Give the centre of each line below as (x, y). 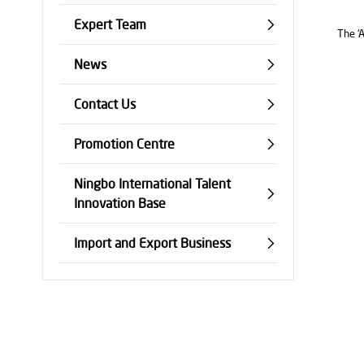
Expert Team (110, 24)
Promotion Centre (124, 144)
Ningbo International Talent (152, 184)
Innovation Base (120, 203)
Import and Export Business (152, 243)
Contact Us (105, 104)
